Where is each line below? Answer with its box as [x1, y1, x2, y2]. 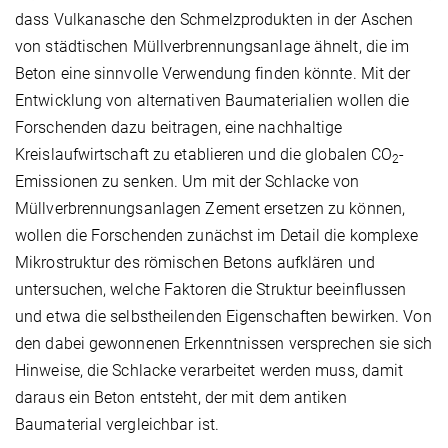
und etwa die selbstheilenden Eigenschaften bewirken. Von [15, 306, 432, 326]
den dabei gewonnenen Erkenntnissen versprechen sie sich [15, 333, 433, 353]
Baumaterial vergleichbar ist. [15, 414, 219, 434]
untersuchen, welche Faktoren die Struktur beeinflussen [15, 279, 407, 299]
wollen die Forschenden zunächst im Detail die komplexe [15, 225, 419, 245]
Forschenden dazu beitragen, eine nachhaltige [15, 117, 343, 137]
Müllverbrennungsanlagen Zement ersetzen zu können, [15, 198, 406, 218]
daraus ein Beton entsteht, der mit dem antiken [15, 387, 347, 407]
